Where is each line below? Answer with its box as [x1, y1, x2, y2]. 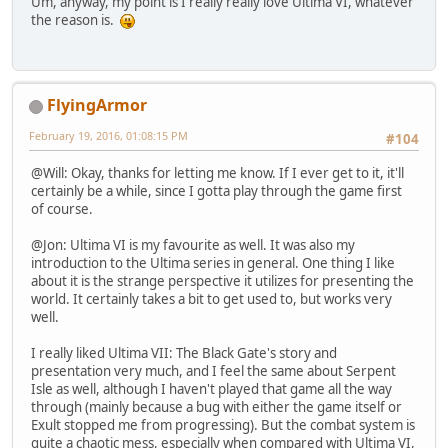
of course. [31, 200, 93, 219]
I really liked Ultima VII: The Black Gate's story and [31, 344, 337, 363]
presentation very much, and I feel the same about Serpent [31, 362, 396, 381]
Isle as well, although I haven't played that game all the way [31, 380, 392, 399]
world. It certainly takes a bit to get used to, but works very [31, 290, 392, 309]
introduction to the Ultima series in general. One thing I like [31, 254, 395, 273]
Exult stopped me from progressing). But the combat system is [31, 416, 415, 435]
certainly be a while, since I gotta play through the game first [31, 182, 402, 201]
